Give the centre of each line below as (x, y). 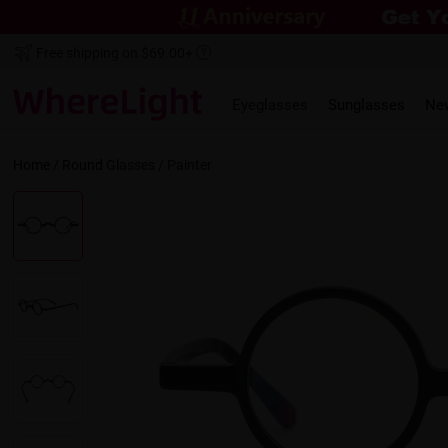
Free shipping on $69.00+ (115, 53)
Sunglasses (367, 104)
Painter (190, 165)
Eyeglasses (270, 104)
